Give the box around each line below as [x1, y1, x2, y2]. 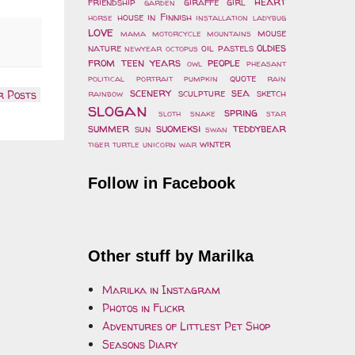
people [208, 54, 241, 70]
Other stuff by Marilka [88, 246, 254, 265]
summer [88, 120, 129, 136]
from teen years [88, 54, 181, 70]
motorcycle [151, 26, 201, 40]
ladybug [253, 10, 287, 24]
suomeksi [155, 120, 200, 136]
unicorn [143, 137, 176, 151]
